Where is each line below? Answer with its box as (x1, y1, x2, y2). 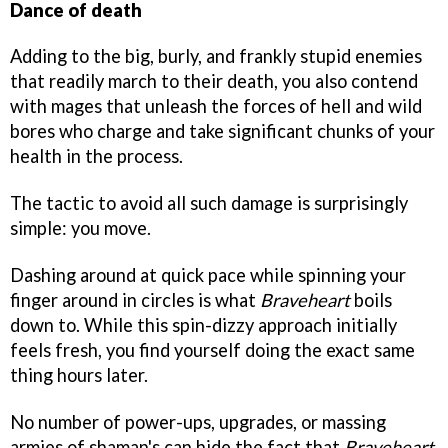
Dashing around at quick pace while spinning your (10, 264, 406, 287)
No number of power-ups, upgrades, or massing (10, 411, 386, 433)
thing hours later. (10, 364, 148, 387)
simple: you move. (10, 217, 151, 240)
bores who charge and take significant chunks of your (10, 120, 435, 143)
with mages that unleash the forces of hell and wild (10, 95, 422, 118)
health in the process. (10, 145, 183, 168)
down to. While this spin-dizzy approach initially (10, 314, 397, 337)
